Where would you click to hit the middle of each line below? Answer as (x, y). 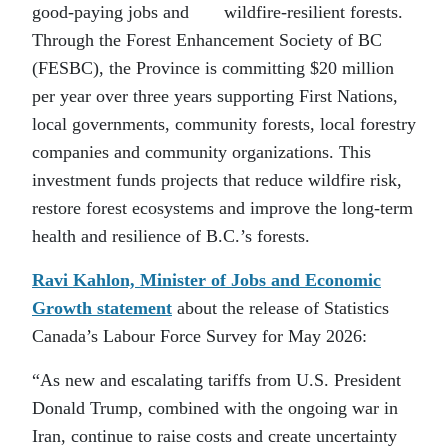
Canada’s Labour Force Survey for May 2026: (199, 336)
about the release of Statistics (280, 308)
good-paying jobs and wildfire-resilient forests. (217, 12)
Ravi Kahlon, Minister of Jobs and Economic (206, 280)
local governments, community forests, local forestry (224, 124)
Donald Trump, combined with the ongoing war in (215, 408)
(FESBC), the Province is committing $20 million (213, 68)
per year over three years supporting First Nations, (215, 96)
